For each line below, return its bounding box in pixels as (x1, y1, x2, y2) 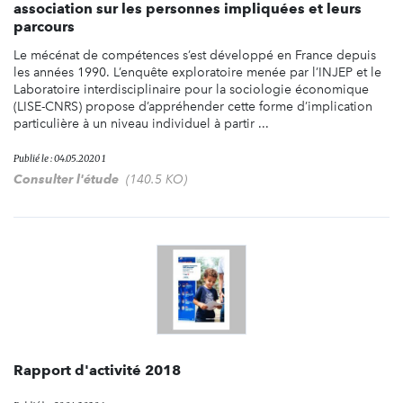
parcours (13, 17, 75, 35)
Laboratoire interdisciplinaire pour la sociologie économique (13, 81, 369, 97)
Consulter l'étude (13, 171, 119, 186)
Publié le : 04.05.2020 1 (13, 152, 105, 165)
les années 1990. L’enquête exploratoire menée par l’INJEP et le (13, 64, 381, 80)
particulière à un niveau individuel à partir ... (13, 115, 269, 131)
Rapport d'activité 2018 (13, 361, 181, 379)
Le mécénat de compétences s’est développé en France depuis (13, 47, 376, 63)
